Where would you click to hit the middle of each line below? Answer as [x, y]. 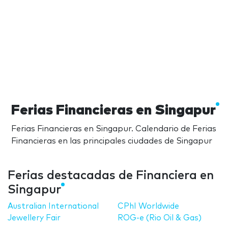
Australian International [53, 206]
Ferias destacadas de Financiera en [111, 175]
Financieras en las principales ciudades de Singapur [112, 141]
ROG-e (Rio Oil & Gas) [160, 218]
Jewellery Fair [34, 218]
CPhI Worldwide [149, 206]
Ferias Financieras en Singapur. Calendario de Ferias [114, 129]
